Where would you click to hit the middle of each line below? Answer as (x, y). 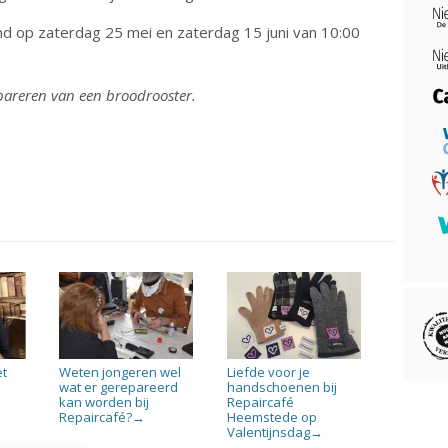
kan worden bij (104, 402)
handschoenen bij (282, 387)
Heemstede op (272, 417)
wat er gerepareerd (119, 387)
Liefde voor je (269, 372)
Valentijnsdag (269, 432)
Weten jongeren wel (120, 372)
